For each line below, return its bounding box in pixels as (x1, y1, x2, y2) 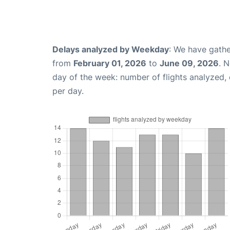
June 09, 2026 (160, 58, 219, 69)
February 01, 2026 (73, 58, 146, 69)
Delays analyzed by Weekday (52, 44, 169, 55)
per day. (52, 86, 84, 97)
